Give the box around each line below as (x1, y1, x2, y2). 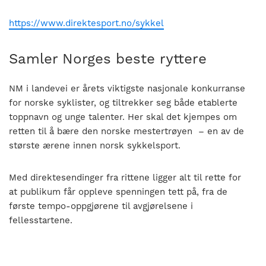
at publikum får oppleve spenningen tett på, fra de (9, 186, 227, 197)
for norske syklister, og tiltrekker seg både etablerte (9, 97, 237, 108)
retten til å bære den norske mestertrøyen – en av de (9, 125, 244, 137)
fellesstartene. (9, 214, 72, 226)
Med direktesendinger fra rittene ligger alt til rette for (9, 172, 241, 183)
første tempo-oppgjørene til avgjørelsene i (9, 200, 193, 211)
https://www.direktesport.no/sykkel (9, 17, 164, 28)
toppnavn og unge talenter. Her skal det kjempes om (9, 111, 237, 122)
